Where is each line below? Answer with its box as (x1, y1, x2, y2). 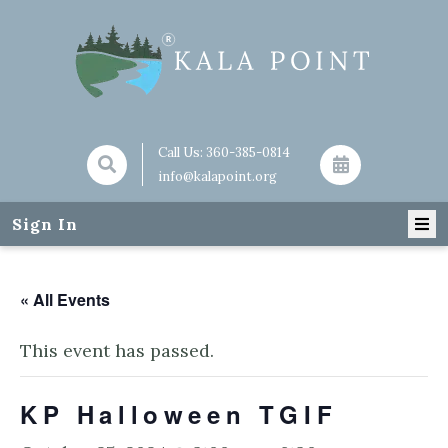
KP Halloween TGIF (20, 397, 338, 431)
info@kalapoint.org (158, 168, 278, 185)
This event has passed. (20, 339, 214, 362)
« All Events (20, 288, 110, 311)
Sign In (12, 214, 78, 234)
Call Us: (158, 144, 207, 161)
